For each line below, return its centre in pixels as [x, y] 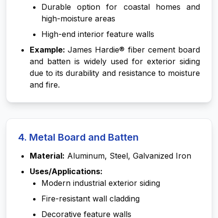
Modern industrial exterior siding [101, 183]
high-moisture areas [78, 18]
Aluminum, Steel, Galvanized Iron [128, 156]
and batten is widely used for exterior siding [115, 61]
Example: [49, 50]
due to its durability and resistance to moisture [115, 73]
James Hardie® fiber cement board [134, 50]
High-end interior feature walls [98, 34]
